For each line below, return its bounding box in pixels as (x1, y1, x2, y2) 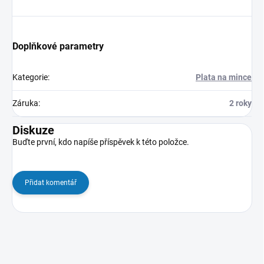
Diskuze (12, 123, 54, 137)
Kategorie (12, 72, 48, 82)
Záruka (12, 98, 38, 108)
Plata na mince (196, 72, 252, 82)
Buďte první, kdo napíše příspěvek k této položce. (12, 137, 189, 147)
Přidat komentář (25, 178, 77, 187)
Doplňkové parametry (12, 40, 104, 52)
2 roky (229, 98, 252, 108)
